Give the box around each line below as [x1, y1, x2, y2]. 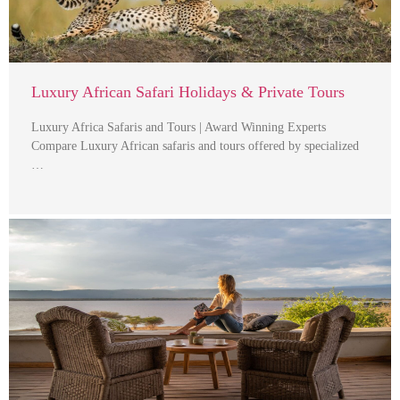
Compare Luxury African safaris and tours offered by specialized [31, 139, 359, 154]
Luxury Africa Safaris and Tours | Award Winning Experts [31, 121, 326, 135]
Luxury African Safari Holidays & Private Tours [31, 83, 345, 102]
